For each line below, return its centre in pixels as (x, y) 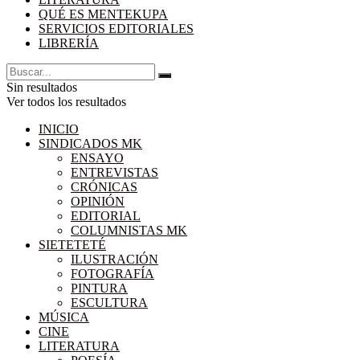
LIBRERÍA (69, 43)
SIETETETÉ (72, 244)
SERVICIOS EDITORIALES (116, 28)
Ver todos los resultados (66, 101)
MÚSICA (64, 317)
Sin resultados (42, 87)
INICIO (59, 129)
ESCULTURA (109, 302)
